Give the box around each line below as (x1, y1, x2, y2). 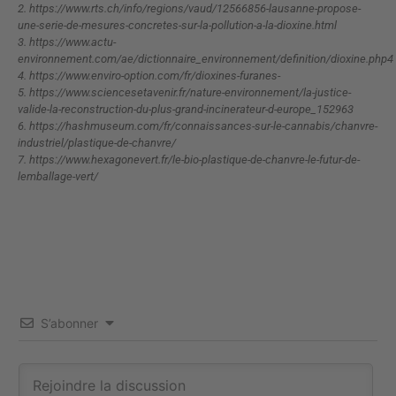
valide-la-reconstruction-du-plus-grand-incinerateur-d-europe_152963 (18, 102, 354, 116)
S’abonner (41, 315, 98, 331)
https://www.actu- (29, 34, 116, 49)
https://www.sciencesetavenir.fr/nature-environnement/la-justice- (29, 85, 351, 99)
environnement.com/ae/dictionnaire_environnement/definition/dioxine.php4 (18, 51, 393, 65)
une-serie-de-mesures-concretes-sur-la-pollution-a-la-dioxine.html (18, 18, 337, 32)
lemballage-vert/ (18, 169, 98, 183)
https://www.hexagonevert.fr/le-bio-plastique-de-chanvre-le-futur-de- (29, 152, 360, 166)
